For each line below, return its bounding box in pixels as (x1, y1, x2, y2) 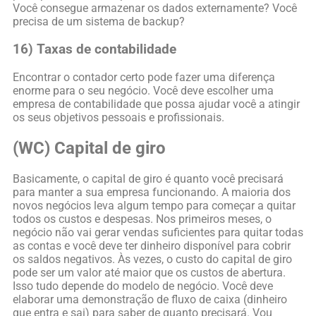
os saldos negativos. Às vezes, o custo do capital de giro (13, 252, 292, 266)
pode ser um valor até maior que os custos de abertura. (13, 265, 286, 279)
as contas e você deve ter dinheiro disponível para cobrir (13, 238, 291, 253)
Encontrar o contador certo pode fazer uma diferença (13, 70, 275, 84)
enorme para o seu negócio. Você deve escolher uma (13, 83, 274, 97)
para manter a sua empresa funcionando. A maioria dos (13, 185, 291, 199)
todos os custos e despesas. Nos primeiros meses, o (13, 212, 272, 226)
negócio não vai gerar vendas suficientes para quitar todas (13, 225, 303, 239)
